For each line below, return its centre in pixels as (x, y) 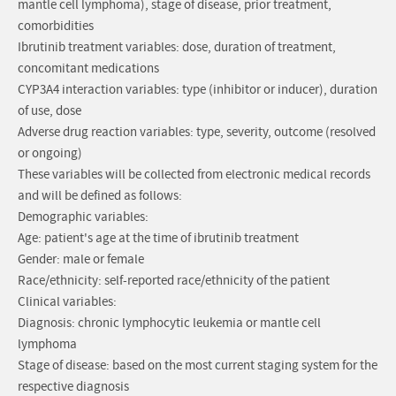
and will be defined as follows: (100, 196)
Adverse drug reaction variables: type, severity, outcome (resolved (197, 133)
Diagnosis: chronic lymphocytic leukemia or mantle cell (169, 324)
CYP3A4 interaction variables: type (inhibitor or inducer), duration (198, 90)
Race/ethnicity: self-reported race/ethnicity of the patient (174, 281)
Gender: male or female (81, 260)
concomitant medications (88, 69)
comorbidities (56, 27)
